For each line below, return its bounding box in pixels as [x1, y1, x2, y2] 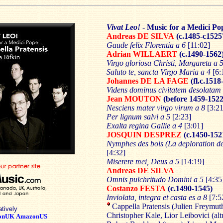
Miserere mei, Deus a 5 [107, 157, 179, 166]
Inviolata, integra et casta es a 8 [107, 193, 207, 202]
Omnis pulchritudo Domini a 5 [107, 175, 204, 184]
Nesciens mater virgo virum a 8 [107, 104, 205, 112]
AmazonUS [15, 213, 47, 220]
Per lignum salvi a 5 [107, 112, 170, 121]
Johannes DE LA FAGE [107, 77, 189, 85]
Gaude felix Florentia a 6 [107, 41, 186, 49]
